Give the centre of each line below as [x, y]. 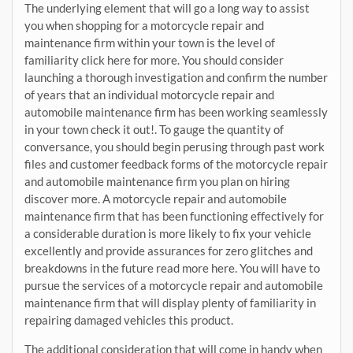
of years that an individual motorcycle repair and [149, 94]
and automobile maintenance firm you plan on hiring [157, 181]
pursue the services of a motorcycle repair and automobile [174, 285]
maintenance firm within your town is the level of [150, 42]
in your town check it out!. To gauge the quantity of [154, 129]
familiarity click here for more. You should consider [154, 59]
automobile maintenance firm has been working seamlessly [176, 111]
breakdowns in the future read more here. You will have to [172, 268]
